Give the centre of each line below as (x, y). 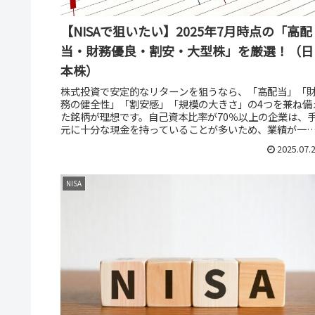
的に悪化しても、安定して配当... (133, 141)
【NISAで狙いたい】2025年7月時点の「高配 (186, 31)
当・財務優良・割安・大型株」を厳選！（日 (187, 50)
